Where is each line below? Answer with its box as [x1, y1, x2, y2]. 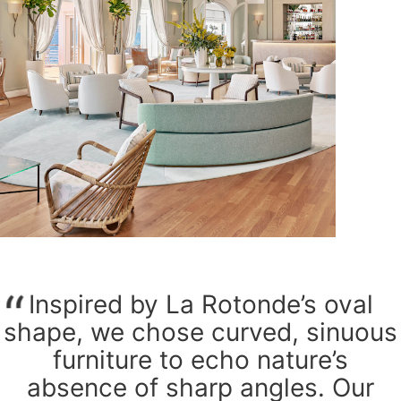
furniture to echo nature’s [53, 345, 348, 376]
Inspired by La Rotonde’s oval [28, 289, 373, 320]
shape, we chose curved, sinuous [4, 317, 397, 348]
